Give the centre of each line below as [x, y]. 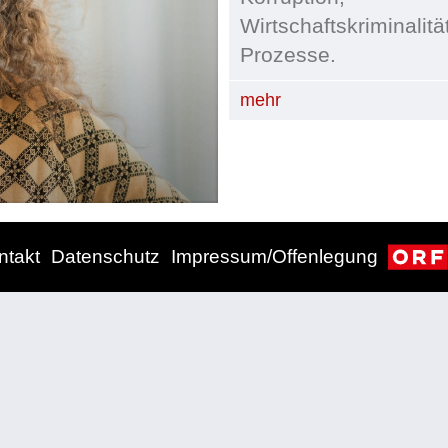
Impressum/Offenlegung [274, 256]
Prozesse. [288, 54]
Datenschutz [106, 256]
